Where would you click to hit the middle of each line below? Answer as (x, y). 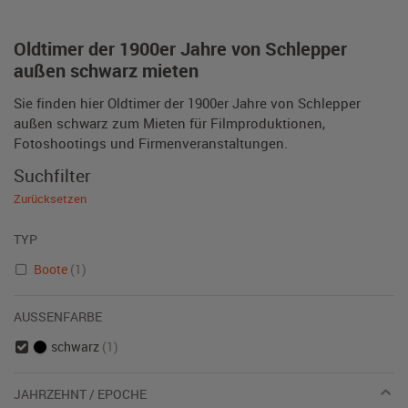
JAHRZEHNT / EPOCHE (80, 394)
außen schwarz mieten (106, 71)
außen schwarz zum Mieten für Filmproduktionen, (169, 123)
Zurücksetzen (50, 199)
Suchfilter (52, 175)
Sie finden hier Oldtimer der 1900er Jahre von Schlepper (187, 103)
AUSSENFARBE (54, 316)
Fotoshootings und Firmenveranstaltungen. (151, 143)
